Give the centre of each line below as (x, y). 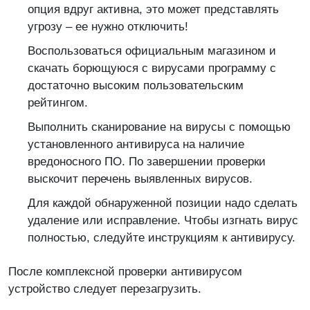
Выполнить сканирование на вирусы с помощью (159, 127)
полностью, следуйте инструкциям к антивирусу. (162, 237)
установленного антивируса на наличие (136, 144)
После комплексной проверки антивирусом (125, 271)
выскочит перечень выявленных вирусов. (140, 179)
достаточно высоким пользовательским (136, 85)
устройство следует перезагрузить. (105, 289)
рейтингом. (58, 102)
